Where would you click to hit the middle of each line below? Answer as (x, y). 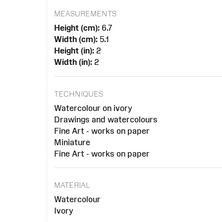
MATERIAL (72, 185)
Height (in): (74, 50)
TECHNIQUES (79, 94)
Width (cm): (76, 39)
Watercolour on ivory (93, 108)
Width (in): (73, 62)
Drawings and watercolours (106, 119)
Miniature (72, 142)
